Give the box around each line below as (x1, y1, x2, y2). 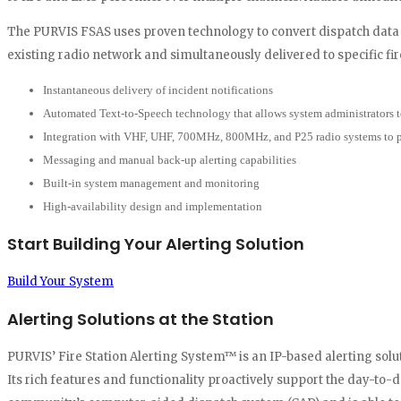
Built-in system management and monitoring (43, 176, 260, 191)
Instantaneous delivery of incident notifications (43, 83, 273, 98)
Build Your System (7, 274, 114, 289)
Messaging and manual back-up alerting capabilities (43, 153, 296, 167)
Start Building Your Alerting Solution (7, 233, 304, 256)
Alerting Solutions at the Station (7, 307, 274, 330)
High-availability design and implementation (43, 200, 262, 214)
